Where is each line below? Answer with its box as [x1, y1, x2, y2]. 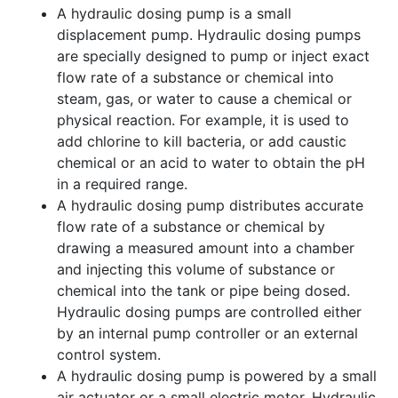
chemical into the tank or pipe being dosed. [57, 281, 350, 299]
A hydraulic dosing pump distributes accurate [57, 195, 363, 214]
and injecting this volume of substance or [57, 259, 335, 278]
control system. [57, 345, 161, 363]
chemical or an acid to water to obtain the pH [57, 153, 365, 171]
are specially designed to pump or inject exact [57, 46, 370, 65]
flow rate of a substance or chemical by [57, 217, 325, 235]
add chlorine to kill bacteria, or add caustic [57, 131, 346, 150]
